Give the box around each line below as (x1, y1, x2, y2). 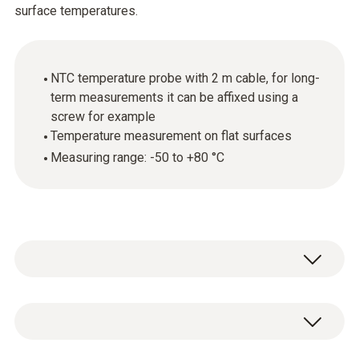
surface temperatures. (14, 3, 138, 18)
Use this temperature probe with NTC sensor (34, 305, 319, 322)
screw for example (50, 109, 155, 124)
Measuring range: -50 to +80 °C (50, 150, 224, 165)
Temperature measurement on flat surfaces (50, 128, 292, 143)
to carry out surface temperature (34, 327, 241, 344)
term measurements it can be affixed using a (50, 90, 298, 105)
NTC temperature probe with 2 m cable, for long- (50, 71, 320, 86)
